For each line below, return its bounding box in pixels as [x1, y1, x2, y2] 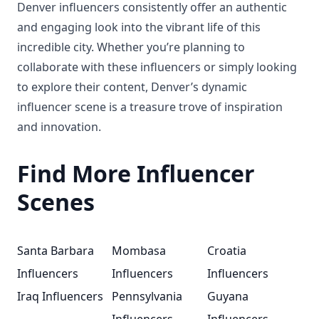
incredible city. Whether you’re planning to [17, 39, 245, 55]
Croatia [206, 243, 246, 258]
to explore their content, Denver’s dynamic [17, 79, 247, 95]
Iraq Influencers [17, 288, 103, 304]
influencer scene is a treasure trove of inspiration [17, 99, 283, 115]
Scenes [17, 187, 95, 217]
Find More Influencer [17, 158, 255, 189]
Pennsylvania [112, 288, 183, 304]
